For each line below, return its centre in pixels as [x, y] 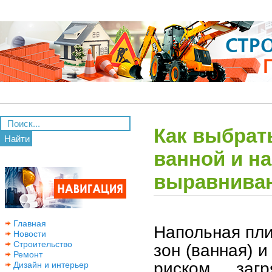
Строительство [42, 244]
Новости [29, 234]
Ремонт [27, 254]
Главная [29, 223]
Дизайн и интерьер [50, 265]
